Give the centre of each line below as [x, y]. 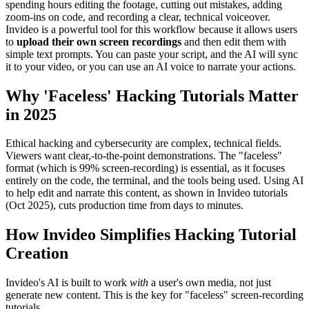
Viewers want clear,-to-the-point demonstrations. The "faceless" [144, 156]
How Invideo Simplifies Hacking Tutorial [151, 235]
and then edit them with [234, 41]
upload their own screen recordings [99, 41]
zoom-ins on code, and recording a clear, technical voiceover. [138, 17]
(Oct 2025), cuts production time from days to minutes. [124, 206]
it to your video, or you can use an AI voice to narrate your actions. [151, 66]
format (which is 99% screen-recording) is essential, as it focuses [145, 168]
